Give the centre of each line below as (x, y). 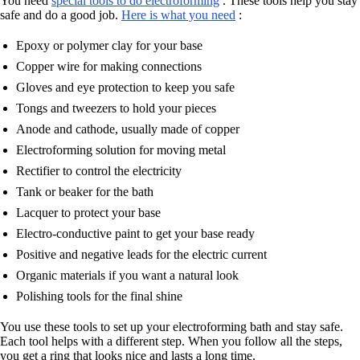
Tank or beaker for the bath (85, 192)
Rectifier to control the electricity (99, 171)
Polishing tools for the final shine (99, 297)
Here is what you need (178, 15)
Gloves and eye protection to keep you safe (125, 88)
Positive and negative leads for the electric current (141, 255)
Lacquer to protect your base (88, 213)
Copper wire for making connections (109, 67)
